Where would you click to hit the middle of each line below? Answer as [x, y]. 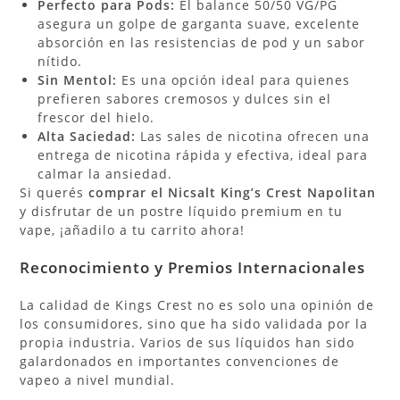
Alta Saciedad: [87, 136]
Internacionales [300, 267]
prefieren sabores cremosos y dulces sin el [185, 98]
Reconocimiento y [94, 267]
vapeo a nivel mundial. [98, 379]
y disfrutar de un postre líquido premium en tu [182, 211]
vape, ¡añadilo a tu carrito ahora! [133, 229]
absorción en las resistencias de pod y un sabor [202, 42]
